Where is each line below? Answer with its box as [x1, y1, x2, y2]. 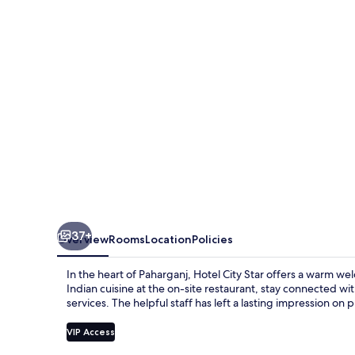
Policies [192, 231, 233, 246]
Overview [57, 231, 109, 246]
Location [145, 231, 192, 246]
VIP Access [67, 325, 115, 338]
